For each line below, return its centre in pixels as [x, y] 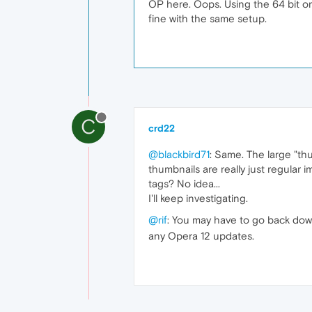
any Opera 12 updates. [201, 235]
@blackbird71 [179, 154]
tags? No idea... [184, 183]
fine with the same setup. [208, 18]
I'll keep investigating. [198, 198]
